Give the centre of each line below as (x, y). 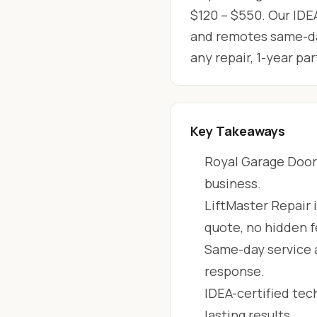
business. (233, 183)
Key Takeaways (238, 131)
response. (235, 271)
